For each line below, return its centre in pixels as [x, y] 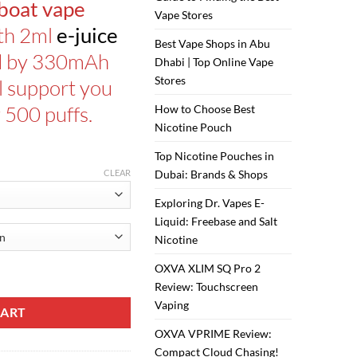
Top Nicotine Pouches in [215, 156]
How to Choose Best [205, 109]
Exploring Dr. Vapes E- [210, 203]
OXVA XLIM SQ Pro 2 [208, 269]
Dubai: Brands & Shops [212, 175]
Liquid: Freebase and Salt [216, 222]
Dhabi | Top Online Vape [214, 62]
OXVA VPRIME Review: [214, 334]
